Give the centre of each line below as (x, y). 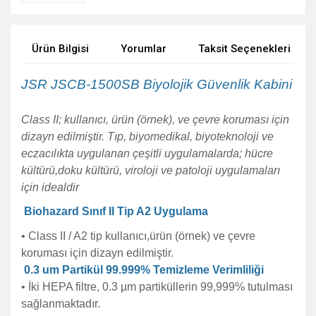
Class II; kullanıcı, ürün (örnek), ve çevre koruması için (155, 120)
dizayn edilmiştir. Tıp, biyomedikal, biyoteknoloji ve (147, 136)
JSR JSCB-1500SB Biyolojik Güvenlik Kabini (157, 84)
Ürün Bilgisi (60, 49)
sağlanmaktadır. (61, 304)
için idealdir (50, 187)
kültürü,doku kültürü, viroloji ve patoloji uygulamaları (151, 170)
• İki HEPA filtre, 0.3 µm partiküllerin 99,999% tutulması (157, 287)
